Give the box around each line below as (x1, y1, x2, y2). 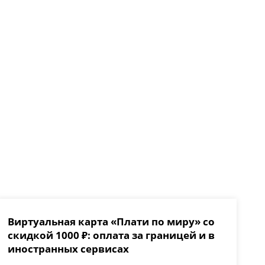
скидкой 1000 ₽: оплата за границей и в (7, 228, 215, 242)
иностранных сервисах (7, 241, 129, 256)
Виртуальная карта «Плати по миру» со (7, 214, 215, 228)
